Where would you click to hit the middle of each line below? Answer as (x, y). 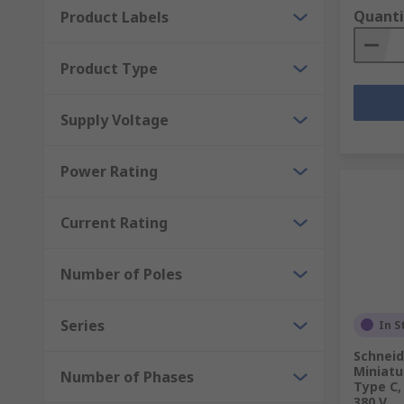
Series (83, 325)
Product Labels (115, 17)
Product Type (109, 68)
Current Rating (114, 222)
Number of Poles (121, 274)
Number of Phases (127, 376)
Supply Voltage (115, 119)
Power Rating (109, 171)
